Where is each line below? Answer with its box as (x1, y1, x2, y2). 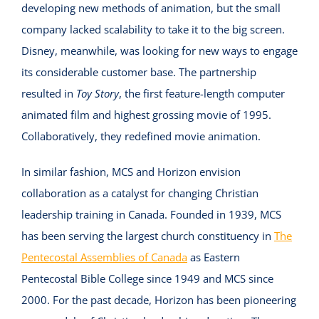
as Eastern (187, 250, 240, 265)
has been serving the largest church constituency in (21, 229, 274, 244)
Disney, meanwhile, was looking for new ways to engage (21, 43, 298, 58)
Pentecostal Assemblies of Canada (21, 250, 187, 265)
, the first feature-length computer (118, 86, 285, 101)
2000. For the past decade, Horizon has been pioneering (21, 293, 296, 308)
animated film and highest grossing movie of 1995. (21, 108, 271, 122)
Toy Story (75, 86, 119, 101)
